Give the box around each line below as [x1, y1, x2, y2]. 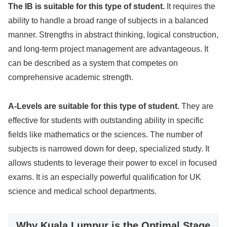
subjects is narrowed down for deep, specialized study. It [8, 144, 209, 154]
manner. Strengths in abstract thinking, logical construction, [8, 30, 218, 40]
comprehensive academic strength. [8, 73, 133, 82]
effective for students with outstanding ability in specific [8, 116, 204, 125]
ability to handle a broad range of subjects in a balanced [8, 16, 208, 25]
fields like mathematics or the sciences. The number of [8, 130, 202, 139]
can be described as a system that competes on [8, 59, 178, 68]
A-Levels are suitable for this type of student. [8, 102, 179, 111]
